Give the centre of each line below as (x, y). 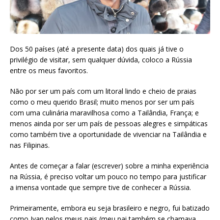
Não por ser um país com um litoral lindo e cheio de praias (103, 91)
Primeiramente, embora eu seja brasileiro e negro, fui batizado (110, 208)
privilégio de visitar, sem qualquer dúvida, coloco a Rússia (101, 60)
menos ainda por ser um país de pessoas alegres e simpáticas (109, 124)
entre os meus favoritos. (49, 71)
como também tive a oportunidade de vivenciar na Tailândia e (108, 135)
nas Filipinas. (30, 145)
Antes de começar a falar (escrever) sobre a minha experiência (109, 166)
